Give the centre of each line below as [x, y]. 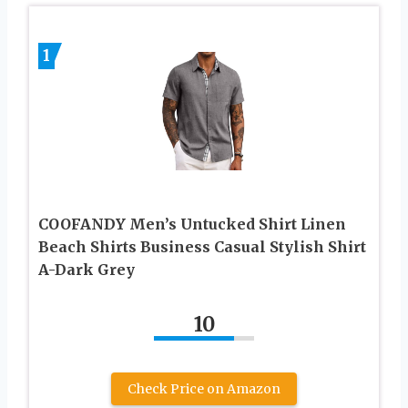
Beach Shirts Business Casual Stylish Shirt [202, 246]
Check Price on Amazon [204, 388]
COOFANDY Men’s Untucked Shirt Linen [192, 224]
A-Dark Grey [87, 269]
